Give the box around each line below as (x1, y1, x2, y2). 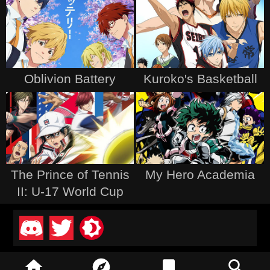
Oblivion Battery (24, 71, 116, 86)
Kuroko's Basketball (143, 71, 257, 86)
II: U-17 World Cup (16, 184, 124, 198)
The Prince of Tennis (10, 167, 130, 181)
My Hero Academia (145, 167, 255, 181)
